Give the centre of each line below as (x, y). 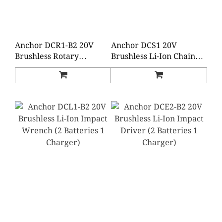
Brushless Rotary (47, 56)
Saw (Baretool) (139, 67)
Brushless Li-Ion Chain (153, 56)
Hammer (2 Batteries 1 (58, 67)
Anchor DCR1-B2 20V (54, 46)
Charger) (32, 78)
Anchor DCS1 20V (144, 46)
